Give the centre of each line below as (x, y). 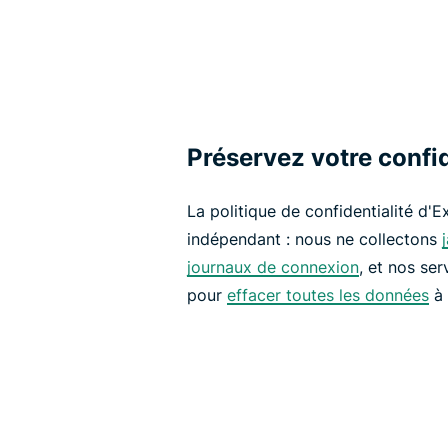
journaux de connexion (273, 267)
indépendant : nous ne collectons (314, 239)
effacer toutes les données (328, 295)
